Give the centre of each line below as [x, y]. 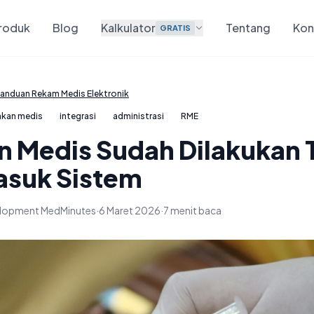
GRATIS [176, 28]
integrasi [78, 116]
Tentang [248, 28]
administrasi [138, 116]
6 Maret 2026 [130, 210]
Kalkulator [129, 28]
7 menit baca [192, 210]
